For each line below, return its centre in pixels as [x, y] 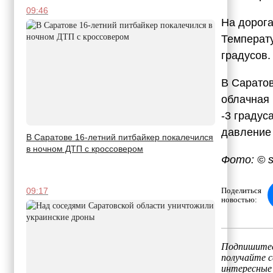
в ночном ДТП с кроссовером [85, 149]
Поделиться [241, 190]
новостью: [239, 199]
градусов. [246, 55]
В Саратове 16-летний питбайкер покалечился [120, 137]
